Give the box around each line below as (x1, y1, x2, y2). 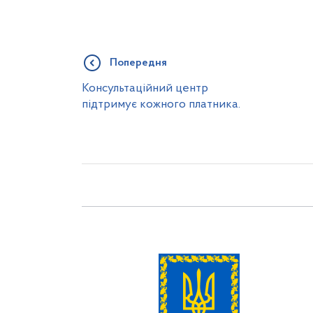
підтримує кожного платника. (82, 98, 240, 110)
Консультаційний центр (82, 82, 208, 94)
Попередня (110, 57, 167, 68)
